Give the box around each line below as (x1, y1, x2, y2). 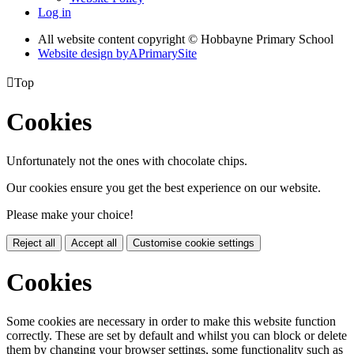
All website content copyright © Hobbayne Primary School (38, 32, 333, 46)
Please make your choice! (6, 207, 134, 221)
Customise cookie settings (133, 236, 254, 249)
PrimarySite (138, 46, 197, 60)
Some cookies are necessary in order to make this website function (6, 314, 336, 328)
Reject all (13, 236, 55, 249)
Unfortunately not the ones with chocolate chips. (6, 153, 247, 168)
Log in (38, 5, 71, 19)
